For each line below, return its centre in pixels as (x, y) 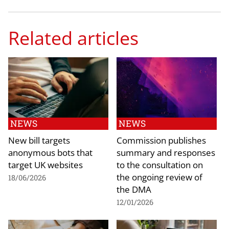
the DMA (134, 189)
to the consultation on (160, 164)
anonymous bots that (50, 152)
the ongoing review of (159, 177)
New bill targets (39, 140)
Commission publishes (161, 140)
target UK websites (45, 164)
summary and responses (166, 152)
